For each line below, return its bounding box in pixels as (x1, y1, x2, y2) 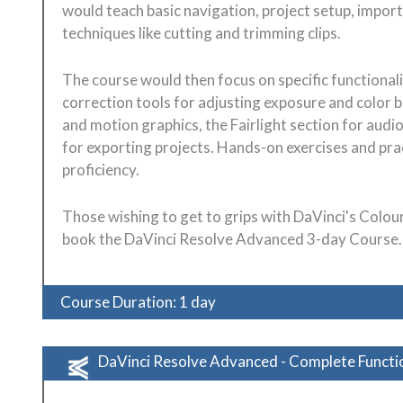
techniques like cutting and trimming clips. (62, 22, 341, 42)
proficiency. (62, 159, 139, 179)
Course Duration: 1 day (60, 292, 216, 312)
